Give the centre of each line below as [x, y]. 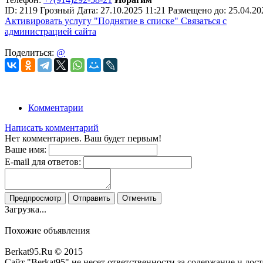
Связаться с [204, 21]
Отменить [139, 198]
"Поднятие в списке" [136, 21]
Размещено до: [198, 11]
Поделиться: [31, 53]
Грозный [57, 11]
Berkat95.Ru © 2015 [44, 252]
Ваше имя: [26, 150]
